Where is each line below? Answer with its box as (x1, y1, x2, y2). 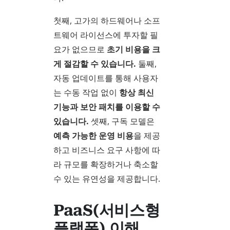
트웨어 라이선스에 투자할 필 (53, 29, 158, 41)
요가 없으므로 (53, 44, 107, 55)
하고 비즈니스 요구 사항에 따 (53, 144, 160, 156)
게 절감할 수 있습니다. (53, 58, 136, 70)
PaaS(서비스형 (53, 201, 160, 220)
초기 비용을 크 (107, 44, 160, 55)
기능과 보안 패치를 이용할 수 (53, 101, 160, 113)
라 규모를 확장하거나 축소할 (53, 159, 158, 170)
